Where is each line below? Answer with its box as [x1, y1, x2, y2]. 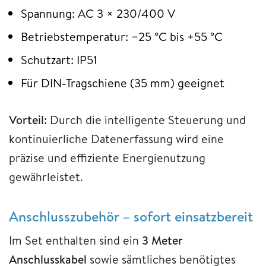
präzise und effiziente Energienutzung [9, 150, 205, 166]
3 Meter [142, 232, 183, 249]
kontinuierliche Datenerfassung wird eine [9, 131, 224, 147]
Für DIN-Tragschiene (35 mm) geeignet [21, 75, 224, 91]
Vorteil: [9, 112, 47, 128]
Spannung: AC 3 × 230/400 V [21, 5, 175, 22]
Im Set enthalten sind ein [9, 232, 142, 249]
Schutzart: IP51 [21, 52, 97, 68]
